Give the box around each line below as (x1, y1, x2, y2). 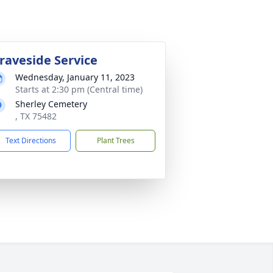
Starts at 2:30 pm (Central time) (15, 83, 143, 95)
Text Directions (5, 135, 56, 146)
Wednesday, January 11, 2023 (15, 71, 135, 83)
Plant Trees (96, 135, 135, 146)
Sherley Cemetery (15, 98, 87, 110)
